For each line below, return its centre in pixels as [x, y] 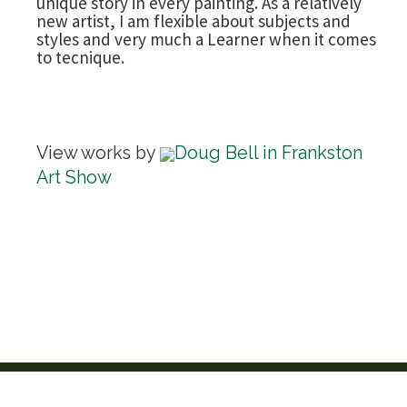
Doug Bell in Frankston [268, 154]
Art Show [74, 178]
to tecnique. [80, 58]
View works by [98, 154]
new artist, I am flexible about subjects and [194, 21]
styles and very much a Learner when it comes [206, 40]
